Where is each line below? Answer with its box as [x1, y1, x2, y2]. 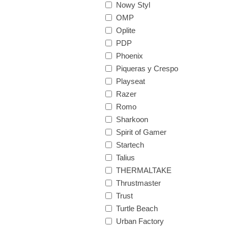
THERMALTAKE [116, 166, 172, 175]
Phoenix [116, 51, 143, 60]
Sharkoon [116, 115, 148, 124]
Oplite [116, 26, 135, 35]
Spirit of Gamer [116, 128, 166, 136]
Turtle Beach [116, 204, 158, 213]
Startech [116, 140, 144, 149]
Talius [116, 153, 135, 162]
